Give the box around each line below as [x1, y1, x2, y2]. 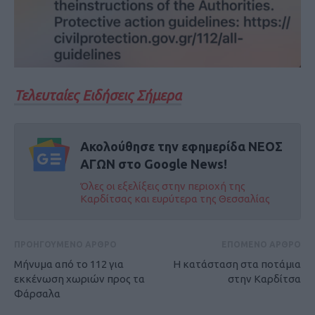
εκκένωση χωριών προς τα [14, 273, 145, 285]
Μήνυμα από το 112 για [14, 258, 124, 271]
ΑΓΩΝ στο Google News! [79, 157, 227, 172]
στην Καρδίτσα [228, 273, 301, 285]
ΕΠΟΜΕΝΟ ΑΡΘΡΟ [221, 240, 301, 250]
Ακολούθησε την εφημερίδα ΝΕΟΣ [79, 139, 283, 154]
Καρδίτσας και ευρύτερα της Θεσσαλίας [79, 193, 270, 205]
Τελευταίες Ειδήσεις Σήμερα [14, 87, 181, 104]
